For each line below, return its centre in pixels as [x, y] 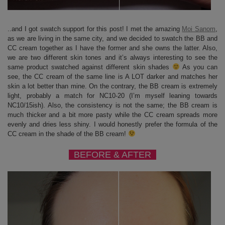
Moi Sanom [199, 29]
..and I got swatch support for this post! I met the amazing [95, 29]
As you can [199, 67]
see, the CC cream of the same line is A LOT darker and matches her [113, 76]
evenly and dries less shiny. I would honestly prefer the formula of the [113, 124]
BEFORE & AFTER [113, 154]
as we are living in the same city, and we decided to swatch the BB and [113, 38]
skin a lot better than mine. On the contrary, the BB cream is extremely [113, 86]
